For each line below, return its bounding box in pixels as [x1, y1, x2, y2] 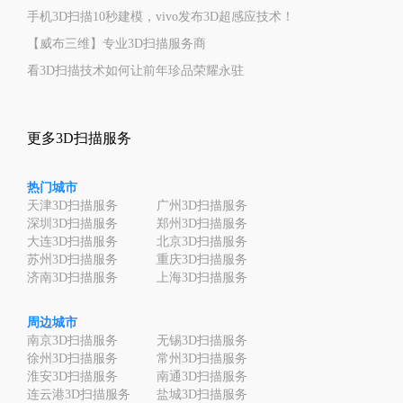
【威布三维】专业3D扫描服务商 [27, 36, 206, 50]
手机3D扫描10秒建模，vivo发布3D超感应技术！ [27, 9, 294, 23]
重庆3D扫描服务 [157, 252, 247, 266]
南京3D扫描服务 [27, 333, 118, 347]
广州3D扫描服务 [157, 198, 247, 212]
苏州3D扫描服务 [27, 252, 118, 266]
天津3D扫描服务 [27, 198, 118, 212]
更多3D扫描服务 [27, 130, 131, 146]
